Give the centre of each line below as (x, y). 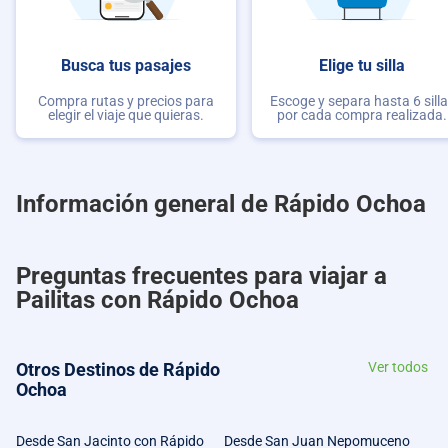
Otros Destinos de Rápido (118, 369)
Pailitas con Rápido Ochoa (157, 300)
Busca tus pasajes (126, 65)
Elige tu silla (362, 65)
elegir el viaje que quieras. (126, 115)
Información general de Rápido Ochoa (221, 204)
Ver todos (398, 367)
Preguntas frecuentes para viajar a (201, 276)
